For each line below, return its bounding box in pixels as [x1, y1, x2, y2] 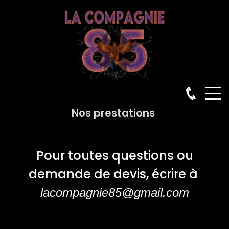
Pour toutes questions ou [36, 147, 193, 164]
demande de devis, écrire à [28, 165, 201, 182]
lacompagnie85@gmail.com [40, 185, 189, 199]
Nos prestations [72, 105, 157, 120]
